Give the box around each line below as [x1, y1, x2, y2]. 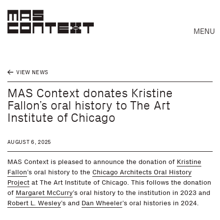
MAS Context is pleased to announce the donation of [7, 158, 177, 166]
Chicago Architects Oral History [92, 168, 192, 176]
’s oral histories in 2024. [122, 199, 199, 207]
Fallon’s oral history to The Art [7, 98, 170, 113]
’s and [61, 199, 82, 207]
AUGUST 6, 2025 [7, 139, 51, 145]
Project [7, 178, 29, 187]
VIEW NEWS [15, 69, 49, 76]
